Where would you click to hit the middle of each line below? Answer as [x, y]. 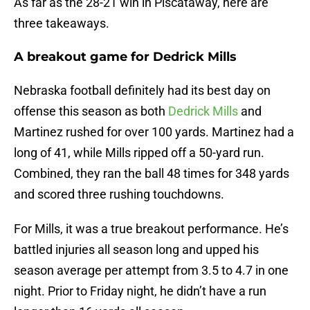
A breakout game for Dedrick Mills [125, 57]
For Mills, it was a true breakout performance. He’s [151, 229]
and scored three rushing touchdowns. [119, 194]
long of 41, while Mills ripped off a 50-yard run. [139, 153]
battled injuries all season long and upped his [136, 250]
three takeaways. [62, 24]
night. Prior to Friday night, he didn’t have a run [140, 291]
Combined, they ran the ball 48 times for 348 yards [152, 174]
